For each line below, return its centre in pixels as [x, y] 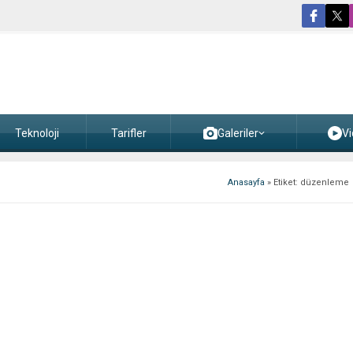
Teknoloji [37, 133]
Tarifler [128, 133]
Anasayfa [246, 182]
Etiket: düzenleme [311, 182]
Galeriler [238, 133]
